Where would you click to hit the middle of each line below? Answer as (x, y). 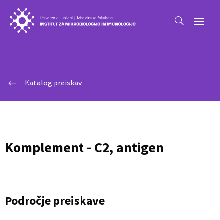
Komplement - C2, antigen (84, 147)
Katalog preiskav (53, 82)
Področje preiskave (55, 201)
